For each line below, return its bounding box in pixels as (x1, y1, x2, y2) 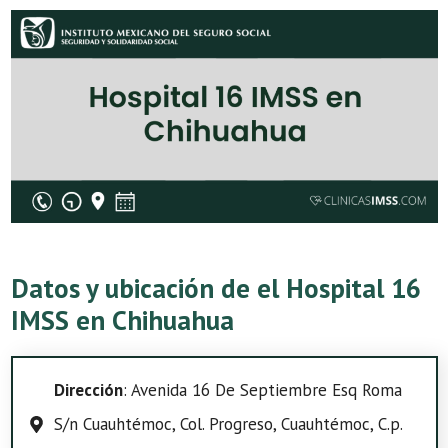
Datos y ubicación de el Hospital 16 (11, 271, 421, 305)
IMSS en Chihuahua (11, 303, 234, 337)
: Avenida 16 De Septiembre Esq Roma (122, 379, 402, 401)
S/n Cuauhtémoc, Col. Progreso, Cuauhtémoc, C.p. (53, 413, 402, 435)
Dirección (53, 379, 123, 401)
